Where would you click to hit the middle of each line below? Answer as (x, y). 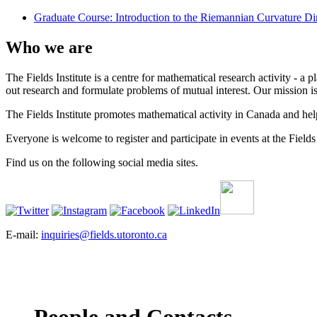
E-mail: (23, 234)
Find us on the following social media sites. (102, 162)
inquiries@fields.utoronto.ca (104, 234)
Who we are (49, 47)
